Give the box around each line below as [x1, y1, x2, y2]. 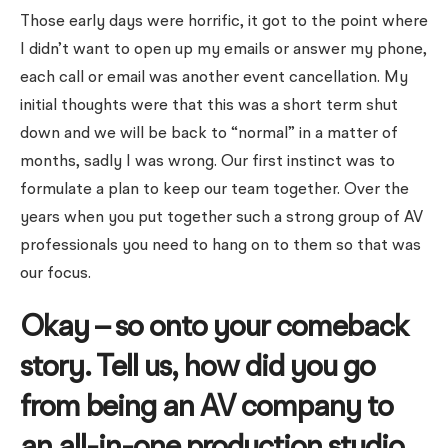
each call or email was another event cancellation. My [20, 70, 408, 86]
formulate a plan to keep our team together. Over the [20, 182, 409, 198]
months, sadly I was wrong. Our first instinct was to [20, 154, 395, 170]
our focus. [20, 266, 91, 282]
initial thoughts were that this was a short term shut [20, 98, 398, 114]
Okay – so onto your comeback [20, 313, 408, 343]
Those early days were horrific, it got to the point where [20, 14, 428, 30]
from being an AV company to [20, 393, 393, 423]
